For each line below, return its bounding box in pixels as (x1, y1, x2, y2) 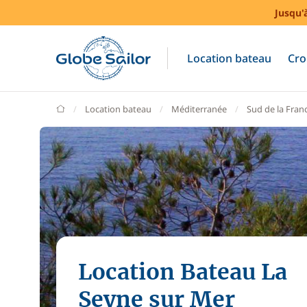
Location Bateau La (78, 258, 287, 286)
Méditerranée (171, 103, 227, 115)
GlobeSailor (64, 102, 111, 114)
